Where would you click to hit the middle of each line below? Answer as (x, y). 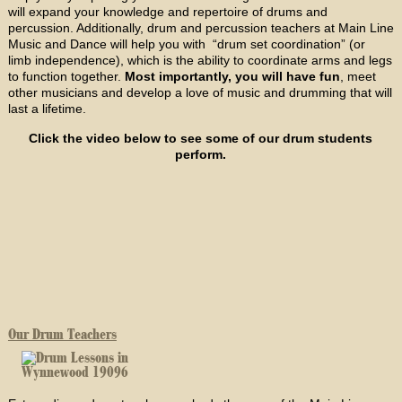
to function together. (66, 76)
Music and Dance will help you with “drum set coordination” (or (186, 44)
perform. (201, 154)
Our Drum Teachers (62, 334)
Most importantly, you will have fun (232, 76)
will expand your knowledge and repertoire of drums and (167, 11)
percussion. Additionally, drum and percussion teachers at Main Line (201, 27)
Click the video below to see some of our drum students (201, 138)
